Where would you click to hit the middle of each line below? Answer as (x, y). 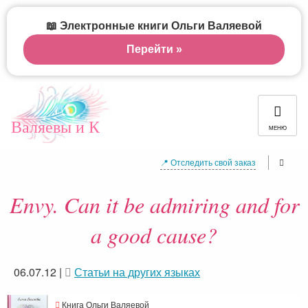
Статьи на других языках (137, 272)
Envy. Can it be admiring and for (154, 205)
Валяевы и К (55, 126)
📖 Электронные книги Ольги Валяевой (154, 26)
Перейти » (154, 49)
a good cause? (154, 235)
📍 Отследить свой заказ (208, 162)
